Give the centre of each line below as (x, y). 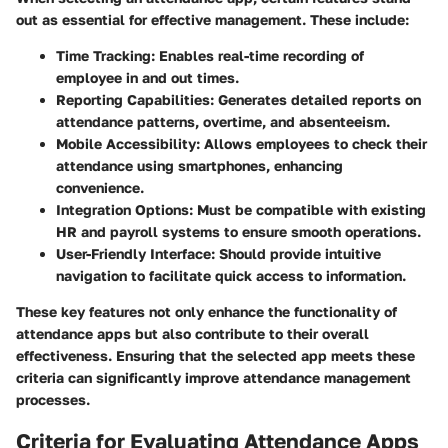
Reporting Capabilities (133, 100)
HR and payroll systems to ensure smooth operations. (238, 232)
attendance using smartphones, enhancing (199, 166)
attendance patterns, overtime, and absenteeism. (223, 122)
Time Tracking (103, 56)
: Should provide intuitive (296, 254)
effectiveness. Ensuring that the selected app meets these (215, 356)
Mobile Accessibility (126, 144)
